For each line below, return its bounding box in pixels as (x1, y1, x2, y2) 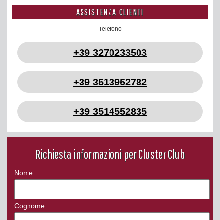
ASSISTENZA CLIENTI (76, 6, 144, 17)
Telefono (98, 25, 122, 32)
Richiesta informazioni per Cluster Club (35, 146, 185, 161)
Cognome (14, 201, 45, 210)
